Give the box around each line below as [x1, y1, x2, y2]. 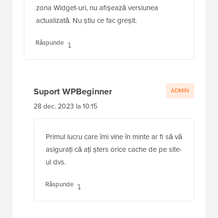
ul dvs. [46, 156, 66, 167]
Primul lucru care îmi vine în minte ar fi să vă [46, 131, 182, 142]
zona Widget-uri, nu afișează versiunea [36, 2, 158, 13]
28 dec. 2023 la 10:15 [34, 101, 97, 111]
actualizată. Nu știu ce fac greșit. [36, 15, 137, 26]
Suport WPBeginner [34, 85, 112, 98]
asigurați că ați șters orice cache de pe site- [46, 144, 182, 155]
